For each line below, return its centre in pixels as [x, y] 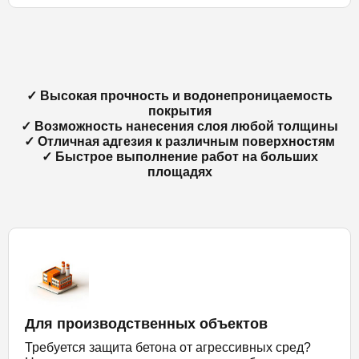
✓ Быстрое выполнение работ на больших [179, 156]
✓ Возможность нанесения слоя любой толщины [179, 126]
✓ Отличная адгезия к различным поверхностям [179, 141]
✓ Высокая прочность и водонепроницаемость [179, 95]
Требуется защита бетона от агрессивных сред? [168, 347]
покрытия [179, 111]
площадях [179, 171]
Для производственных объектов [146, 323]
